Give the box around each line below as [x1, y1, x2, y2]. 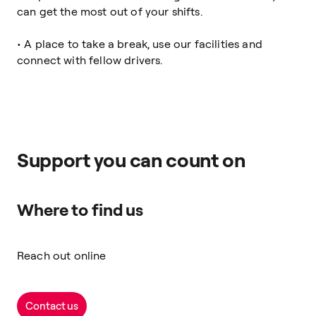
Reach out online [17, 248, 107, 262]
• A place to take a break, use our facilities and [17, 37, 262, 51]
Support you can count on [17, 147, 245, 172]
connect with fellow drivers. [17, 53, 163, 67]
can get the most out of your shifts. [17, 4, 202, 18]
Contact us [25, 299, 79, 312]
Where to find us [17, 199, 144, 220]
